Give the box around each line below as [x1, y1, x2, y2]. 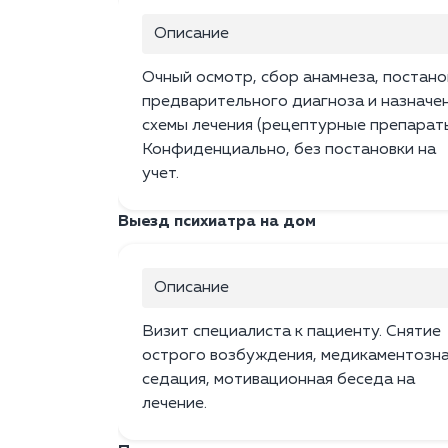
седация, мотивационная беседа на [142, 372, 415, 389]
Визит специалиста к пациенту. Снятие [142, 324, 441, 341]
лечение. [142, 396, 207, 413]
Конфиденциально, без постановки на [142, 142, 436, 159]
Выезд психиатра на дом [118, 214, 316, 231]
